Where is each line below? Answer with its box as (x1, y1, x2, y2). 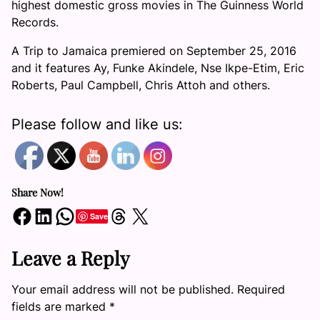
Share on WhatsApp (54, 204, 64, 226)
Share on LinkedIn (32, 204, 42, 226)
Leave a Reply (11, 244, 129, 271)
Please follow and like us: (11, 116, 183, 133)
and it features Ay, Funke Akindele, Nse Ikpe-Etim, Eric (11, 61, 304, 75)
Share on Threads (107, 204, 116, 226)
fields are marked (11, 299, 109, 314)
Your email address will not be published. (11, 281, 234, 296)
